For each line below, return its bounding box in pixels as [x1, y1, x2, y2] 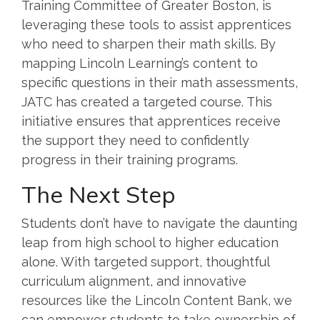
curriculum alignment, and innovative [21, 273, 246, 289]
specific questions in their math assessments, [21, 74, 298, 90]
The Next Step [21, 179, 176, 209]
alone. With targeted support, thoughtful [21, 254, 269, 269]
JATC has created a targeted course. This [21, 94, 272, 109]
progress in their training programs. [21, 151, 246, 167]
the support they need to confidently [21, 132, 249, 148]
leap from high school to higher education [21, 234, 279, 250]
